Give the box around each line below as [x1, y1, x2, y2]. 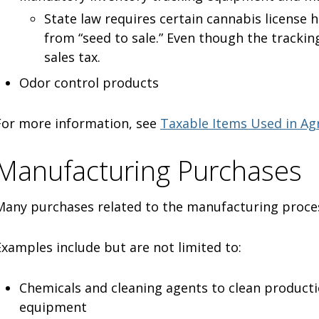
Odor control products [19, 73, 159, 91]
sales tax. [43, 48, 100, 66]
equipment [19, 298, 87, 315]
